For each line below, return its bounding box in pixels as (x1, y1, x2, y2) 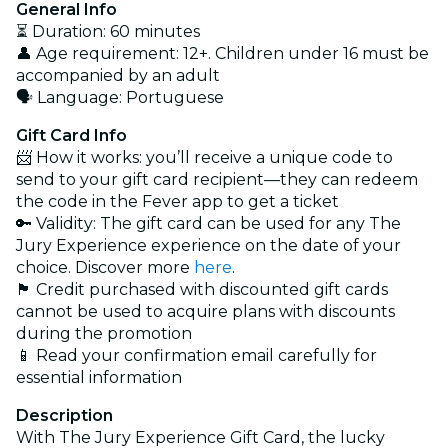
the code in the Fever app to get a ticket (16, 191, 339, 211)
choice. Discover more (16, 257, 194, 277)
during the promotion (16, 323, 192, 343)
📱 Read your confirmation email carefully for (16, 345, 377, 365)
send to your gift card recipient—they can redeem (16, 169, 418, 189)
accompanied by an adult (16, 65, 220, 85)
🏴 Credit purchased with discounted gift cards (16, 279, 388, 299)
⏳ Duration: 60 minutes (16, 21, 200, 41)
